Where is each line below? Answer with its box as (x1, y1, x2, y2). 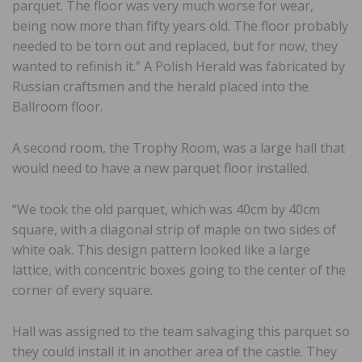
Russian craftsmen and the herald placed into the (12, 77, 309, 95)
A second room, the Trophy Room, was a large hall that (12, 138, 345, 157)
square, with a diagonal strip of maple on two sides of (12, 220, 336, 238)
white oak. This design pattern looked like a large (12, 240, 310, 259)
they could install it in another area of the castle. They (12, 342, 337, 360)
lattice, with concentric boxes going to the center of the (12, 260, 346, 279)
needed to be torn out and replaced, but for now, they (12, 36, 338, 55)
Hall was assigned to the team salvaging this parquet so (12, 322, 350, 340)
